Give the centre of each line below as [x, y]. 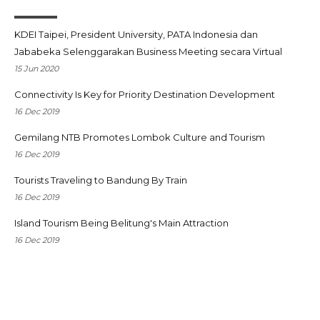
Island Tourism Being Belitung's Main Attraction [121, 223]
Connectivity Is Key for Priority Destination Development [145, 94]
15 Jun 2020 [36, 69]
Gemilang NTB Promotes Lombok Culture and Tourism [140, 137]
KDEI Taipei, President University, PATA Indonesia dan [136, 34]
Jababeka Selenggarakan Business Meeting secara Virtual [148, 51]
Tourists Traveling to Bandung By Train [101, 180]
